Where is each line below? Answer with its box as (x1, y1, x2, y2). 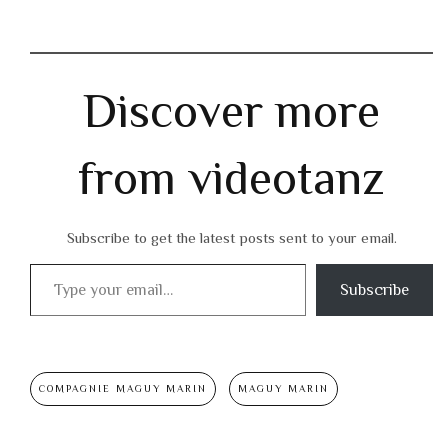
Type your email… (29, 253, 82, 274)
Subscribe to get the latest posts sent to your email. (66, 229, 397, 247)
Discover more (83, 84, 380, 139)
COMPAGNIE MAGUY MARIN (39, 383, 207, 395)
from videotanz (78, 151, 385, 206)
